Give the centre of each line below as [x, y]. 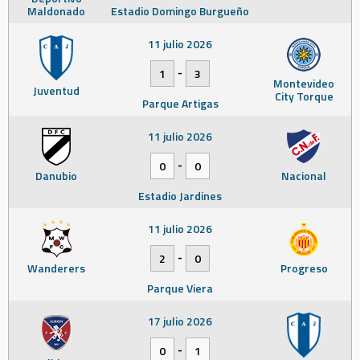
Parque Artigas [180, 103]
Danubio [56, 175]
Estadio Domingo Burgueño [180, 10]
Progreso [304, 268]
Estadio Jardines [180, 195]
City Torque [304, 96]
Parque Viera [180, 288]
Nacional [304, 175]
